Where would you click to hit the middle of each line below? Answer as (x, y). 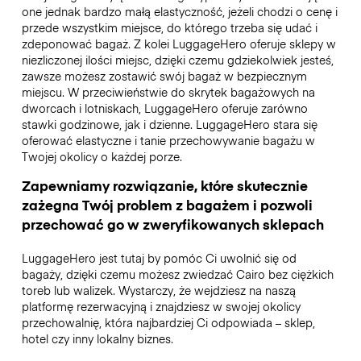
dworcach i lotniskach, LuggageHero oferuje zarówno (164, 108)
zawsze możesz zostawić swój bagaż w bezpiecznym (164, 76)
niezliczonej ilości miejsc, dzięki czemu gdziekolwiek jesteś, (177, 60)
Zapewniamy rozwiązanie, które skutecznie (164, 186)
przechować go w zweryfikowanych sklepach (172, 224)
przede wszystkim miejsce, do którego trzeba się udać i (169, 28)
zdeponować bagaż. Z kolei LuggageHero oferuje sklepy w (178, 44)
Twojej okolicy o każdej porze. (103, 157)
